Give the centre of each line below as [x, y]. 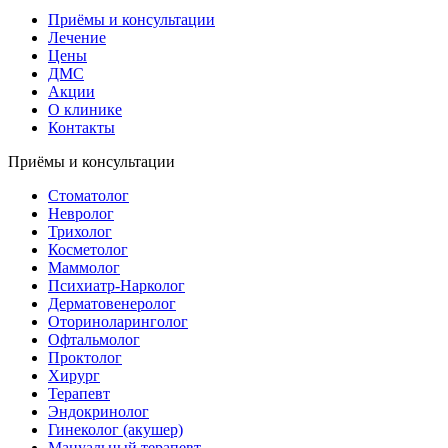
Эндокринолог [98, 411]
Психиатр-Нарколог [116, 285]
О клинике [85, 109]
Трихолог [80, 231]
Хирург [74, 375]
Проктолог [85, 357]
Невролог [81, 213]
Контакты [81, 127]
